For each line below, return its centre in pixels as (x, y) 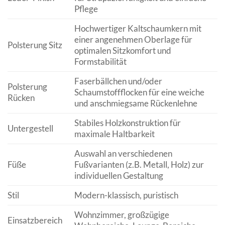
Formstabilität (100, 61)
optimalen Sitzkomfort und (123, 50)
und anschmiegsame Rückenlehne (136, 103)
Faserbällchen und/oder (118, 81)
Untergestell (30, 128)
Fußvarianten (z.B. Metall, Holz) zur (139, 164)
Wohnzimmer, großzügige (122, 214)
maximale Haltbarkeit (114, 134)
